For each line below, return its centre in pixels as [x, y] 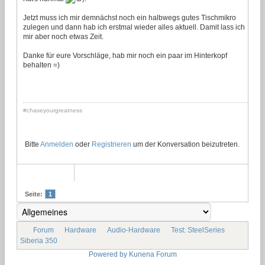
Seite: [34, 194]
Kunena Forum [153, 254]
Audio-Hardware [134, 230]
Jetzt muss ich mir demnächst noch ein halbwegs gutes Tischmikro [130, 18]
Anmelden [57, 144]
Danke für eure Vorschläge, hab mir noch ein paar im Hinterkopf [125, 56]
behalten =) [41, 65]
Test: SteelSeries [198, 230]
